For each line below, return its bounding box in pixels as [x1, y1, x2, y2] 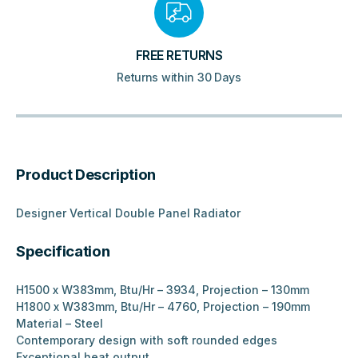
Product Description [16, 165, 156, 185]
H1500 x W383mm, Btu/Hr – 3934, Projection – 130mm [16, 283, 309, 297]
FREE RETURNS [135, 48, 223, 64]
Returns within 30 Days [117, 70, 241, 85]
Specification [16, 242, 110, 261]
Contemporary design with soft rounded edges [16, 333, 277, 348]
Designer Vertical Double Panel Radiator [16, 206, 241, 221]
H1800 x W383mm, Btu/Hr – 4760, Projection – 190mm [16, 300, 310, 314]
